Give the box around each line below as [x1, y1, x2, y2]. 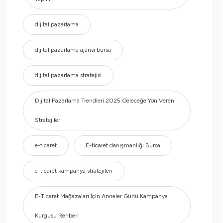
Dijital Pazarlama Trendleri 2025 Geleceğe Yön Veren [34, 97, 174, 104]
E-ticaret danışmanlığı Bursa [85, 142, 160, 149]
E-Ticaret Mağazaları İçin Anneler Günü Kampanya [34, 193, 168, 200]
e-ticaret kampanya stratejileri [34, 167, 112, 174]
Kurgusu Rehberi [34, 212, 79, 219]
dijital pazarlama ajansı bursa [34, 46, 111, 53]
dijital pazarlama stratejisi [34, 72, 102, 79]
